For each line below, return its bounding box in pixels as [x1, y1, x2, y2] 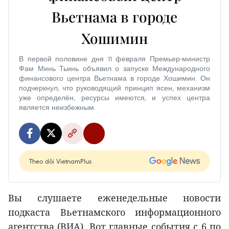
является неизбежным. [19, 103, 96, 112]
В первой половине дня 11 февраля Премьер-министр [19, 54, 210, 63]
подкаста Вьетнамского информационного [8, 206, 221, 218]
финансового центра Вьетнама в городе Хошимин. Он [19, 74, 210, 83]
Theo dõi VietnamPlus [29, 156, 91, 166]
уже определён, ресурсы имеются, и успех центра [19, 93, 210, 102]
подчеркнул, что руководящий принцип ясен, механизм [19, 83, 210, 93]
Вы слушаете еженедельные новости [8, 192, 221, 204]
